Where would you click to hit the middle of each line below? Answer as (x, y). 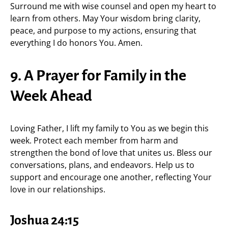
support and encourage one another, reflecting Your (111, 177)
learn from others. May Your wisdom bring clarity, (105, 18)
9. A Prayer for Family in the (98, 75)
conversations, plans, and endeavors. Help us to (102, 165)
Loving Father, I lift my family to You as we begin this (109, 128)
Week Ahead (51, 96)
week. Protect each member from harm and (94, 140)
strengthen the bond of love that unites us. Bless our (111, 153)
